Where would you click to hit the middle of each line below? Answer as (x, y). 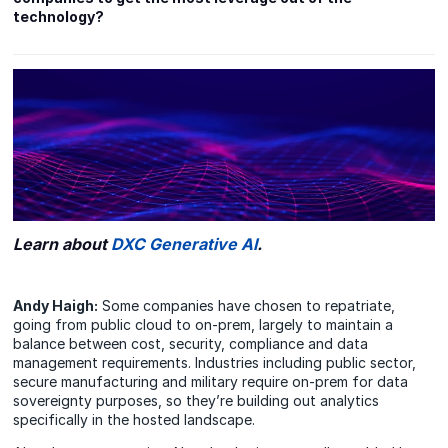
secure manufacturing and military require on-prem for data (211, 381)
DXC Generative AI (184, 243)
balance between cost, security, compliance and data (191, 343)
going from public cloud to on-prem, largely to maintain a (203, 324)
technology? (59, 16)
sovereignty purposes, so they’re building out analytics (196, 400)
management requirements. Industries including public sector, (215, 362)
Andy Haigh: (56, 305)
